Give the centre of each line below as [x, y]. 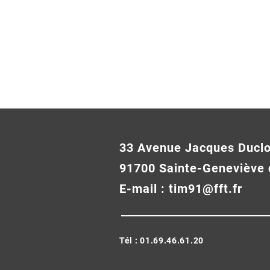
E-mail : [144, 189]
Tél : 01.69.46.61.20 [162, 241]
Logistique [236, 160]
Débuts [32, 152]
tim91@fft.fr [206, 189]
